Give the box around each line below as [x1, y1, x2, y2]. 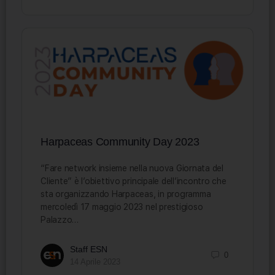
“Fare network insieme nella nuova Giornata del [41, 163, 223, 173]
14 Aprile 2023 [70, 257, 120, 266]
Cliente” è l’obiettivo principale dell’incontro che [41, 176, 227, 186]
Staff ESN [70, 244, 107, 254]
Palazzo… [41, 214, 79, 225]
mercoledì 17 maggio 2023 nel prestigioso [41, 201, 203, 212]
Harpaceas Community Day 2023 [41, 135, 199, 148]
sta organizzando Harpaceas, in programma [41, 188, 211, 199]
